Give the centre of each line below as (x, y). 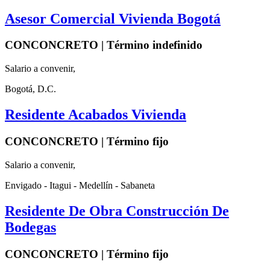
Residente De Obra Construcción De (117, 211)
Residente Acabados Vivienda (96, 115)
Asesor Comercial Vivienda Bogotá (113, 18)
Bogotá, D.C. (30, 89)
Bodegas (30, 227)
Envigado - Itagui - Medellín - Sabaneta (80, 185)
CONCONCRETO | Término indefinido (104, 45)
